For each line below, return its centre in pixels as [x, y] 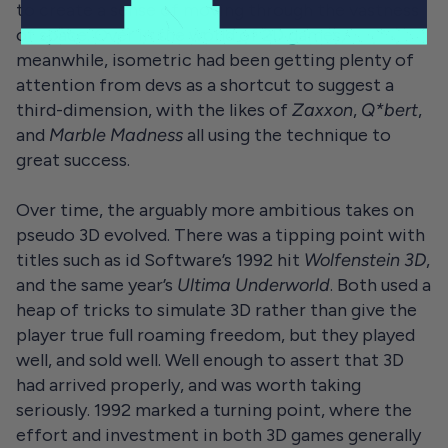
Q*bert [389, 109]
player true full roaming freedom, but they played [215, 334]
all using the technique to [287, 134]
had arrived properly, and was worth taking [188, 384]
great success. [73, 159]
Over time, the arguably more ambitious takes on [215, 209]
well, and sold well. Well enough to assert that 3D [210, 359]
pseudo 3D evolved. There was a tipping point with [220, 234]
